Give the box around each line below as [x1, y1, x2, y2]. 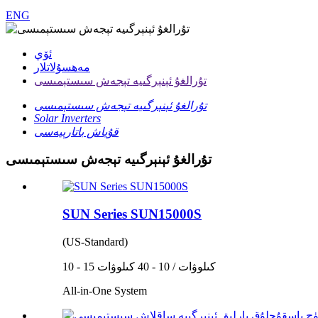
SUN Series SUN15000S [62, 207, 202, 222]
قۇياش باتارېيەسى [34, 126, 119, 138]
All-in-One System [62, 284, 147, 297]
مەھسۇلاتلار [34, 61, 90, 73]
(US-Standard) [62, 235, 128, 248]
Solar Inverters [34, 112, 101, 124]
